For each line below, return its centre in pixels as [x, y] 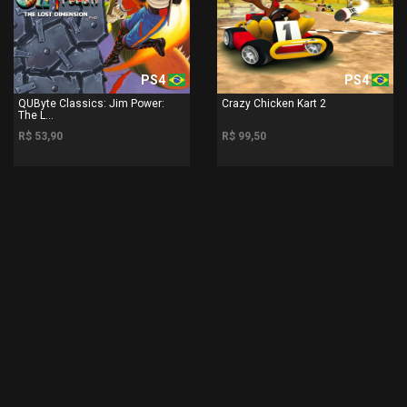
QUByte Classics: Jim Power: [91, 103]
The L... [36, 115]
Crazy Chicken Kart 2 [274, 103]
